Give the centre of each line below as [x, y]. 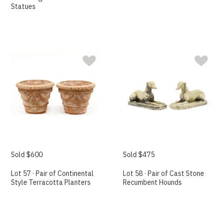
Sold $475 [139, 155]
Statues [24, 6]
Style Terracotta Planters [51, 183]
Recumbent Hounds [153, 183]
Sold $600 [27, 155]
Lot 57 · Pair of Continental [53, 174]
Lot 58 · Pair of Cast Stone [164, 174]
